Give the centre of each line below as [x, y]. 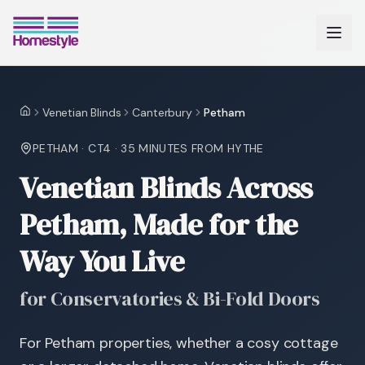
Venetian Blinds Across [167, 188]
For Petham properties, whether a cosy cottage [179, 343]
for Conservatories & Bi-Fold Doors [170, 299]
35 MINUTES [154, 148]
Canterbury [162, 112]
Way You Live [102, 261]
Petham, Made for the [159, 224]
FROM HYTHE [226, 148]
